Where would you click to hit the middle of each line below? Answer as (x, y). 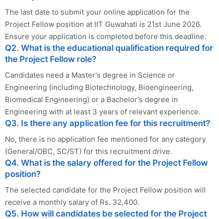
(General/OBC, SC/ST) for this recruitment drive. (88, 151)
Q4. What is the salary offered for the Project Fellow (106, 163)
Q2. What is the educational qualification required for (109, 48)
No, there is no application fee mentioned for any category (105, 139)
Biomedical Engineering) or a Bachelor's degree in (91, 99)
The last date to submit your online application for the (97, 12)
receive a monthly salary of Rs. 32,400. (72, 202)
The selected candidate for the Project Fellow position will (105, 190)
